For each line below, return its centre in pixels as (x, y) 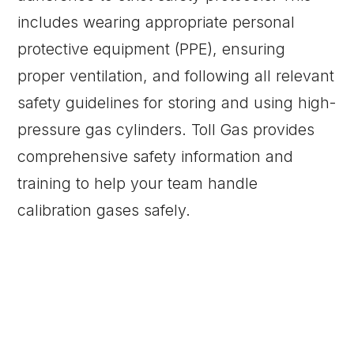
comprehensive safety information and (156, 157)
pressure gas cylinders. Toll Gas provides (166, 130)
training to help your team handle (138, 184)
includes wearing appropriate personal (156, 23)
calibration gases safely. (104, 211)
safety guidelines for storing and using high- (177, 103)
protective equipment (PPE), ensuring (152, 49)
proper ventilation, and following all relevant (176, 76)
